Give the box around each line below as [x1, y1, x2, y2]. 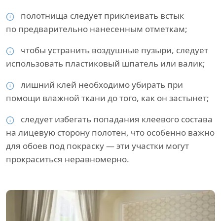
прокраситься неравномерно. [6, 153, 129, 165]
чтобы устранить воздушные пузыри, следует [19, 44, 208, 56]
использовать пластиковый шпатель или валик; [6, 58, 205, 70]
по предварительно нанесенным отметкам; [6, 23, 187, 35]
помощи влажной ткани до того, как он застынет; [6, 92, 209, 104]
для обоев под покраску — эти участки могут [6, 140, 189, 152]
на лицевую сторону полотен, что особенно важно [6, 127, 215, 139]
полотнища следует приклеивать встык [19, 10, 184, 22]
